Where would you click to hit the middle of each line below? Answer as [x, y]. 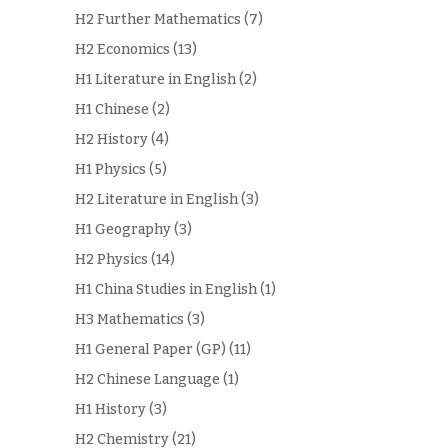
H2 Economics [122, 50]
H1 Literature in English [155, 80]
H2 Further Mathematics [157, 20]
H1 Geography [122, 230]
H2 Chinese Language [147, 380]
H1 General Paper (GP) [150, 350]
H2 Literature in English [156, 200]
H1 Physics [110, 170]
